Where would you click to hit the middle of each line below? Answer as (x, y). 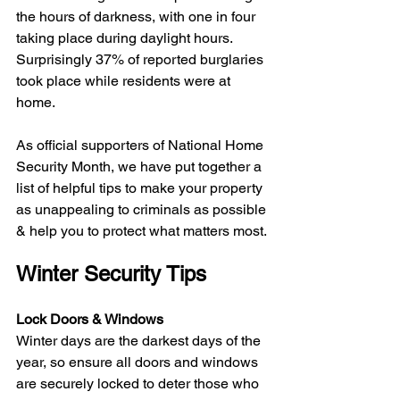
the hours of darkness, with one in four (137, 17)
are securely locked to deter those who (139, 384)
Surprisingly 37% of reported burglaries (142, 60)
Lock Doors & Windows (90, 320)
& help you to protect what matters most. (143, 231)
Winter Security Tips (111, 274)
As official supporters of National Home (142, 146)
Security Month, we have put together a (141, 167)
